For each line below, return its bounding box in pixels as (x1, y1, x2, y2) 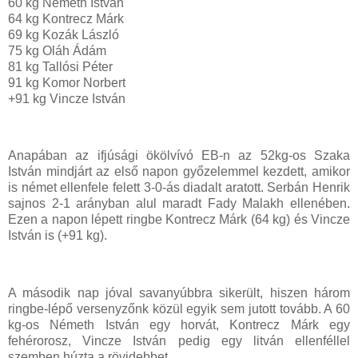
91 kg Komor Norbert (8, 75, 125, 89)
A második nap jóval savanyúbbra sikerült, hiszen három (8, 286, 350, 300)
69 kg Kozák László (8, 27, 119, 42)
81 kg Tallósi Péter (8, 59, 113, 74)
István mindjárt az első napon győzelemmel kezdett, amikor (8, 165, 350, 179)
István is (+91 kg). (8, 229, 107, 243)
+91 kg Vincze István (8, 91, 125, 105)
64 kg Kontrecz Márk (8, 11, 124, 26)
